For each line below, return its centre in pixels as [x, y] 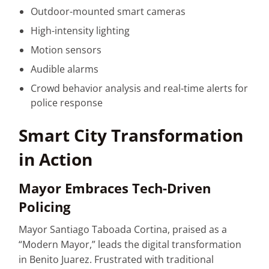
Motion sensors [66, 50]
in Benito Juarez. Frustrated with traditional [116, 259]
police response [67, 103]
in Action [56, 159]
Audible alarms [65, 69]
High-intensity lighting [80, 31]
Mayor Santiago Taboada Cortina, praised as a [123, 229]
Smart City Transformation [131, 135]
